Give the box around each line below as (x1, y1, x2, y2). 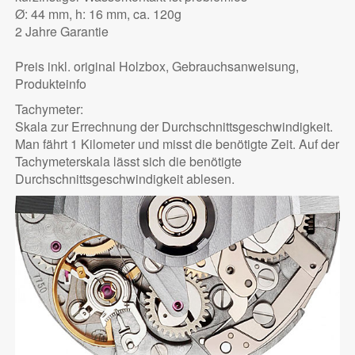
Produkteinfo (14, 74, 86, 94)
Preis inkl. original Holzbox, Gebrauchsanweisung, (14, 57, 299, 76)
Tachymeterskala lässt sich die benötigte (14, 152, 242, 171)
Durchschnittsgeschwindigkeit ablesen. (14, 170, 235, 189)
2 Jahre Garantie (14, 22, 109, 41)
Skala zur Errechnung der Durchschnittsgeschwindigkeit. (14, 117, 333, 136)
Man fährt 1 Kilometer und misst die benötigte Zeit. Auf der (14, 135, 339, 154)
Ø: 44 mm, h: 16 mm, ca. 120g (14, 5, 181, 24)
